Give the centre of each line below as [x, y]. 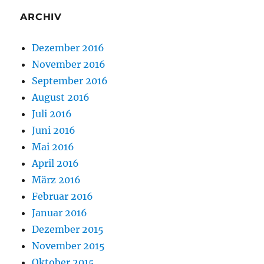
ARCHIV [41, 16]
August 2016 [61, 97]
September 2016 [70, 80]
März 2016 [57, 179]
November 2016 [69, 64]
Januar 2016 [60, 212]
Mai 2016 [53, 146]
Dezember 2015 [68, 229]
